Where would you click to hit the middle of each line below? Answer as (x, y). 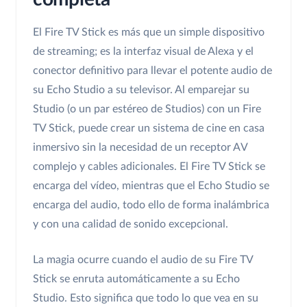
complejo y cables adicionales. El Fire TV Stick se (149, 167)
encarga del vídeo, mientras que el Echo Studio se (151, 186)
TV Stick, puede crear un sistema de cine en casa (149, 128)
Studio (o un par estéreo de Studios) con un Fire (147, 109)
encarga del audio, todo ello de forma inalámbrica (151, 205)
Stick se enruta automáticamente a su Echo (136, 279)
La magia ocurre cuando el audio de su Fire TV (143, 260)
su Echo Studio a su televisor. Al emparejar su (141, 90)
